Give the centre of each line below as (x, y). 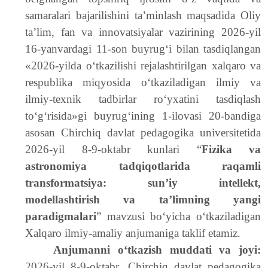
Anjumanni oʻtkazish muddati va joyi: (157, 250)
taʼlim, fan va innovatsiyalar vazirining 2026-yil (143, 32)
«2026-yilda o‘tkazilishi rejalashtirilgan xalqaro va (143, 66)
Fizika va (231, 149)
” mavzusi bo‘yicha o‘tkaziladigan (179, 216)
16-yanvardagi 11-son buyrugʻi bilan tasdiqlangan (143, 49)
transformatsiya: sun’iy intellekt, (143, 183)
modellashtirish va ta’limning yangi (143, 200)
